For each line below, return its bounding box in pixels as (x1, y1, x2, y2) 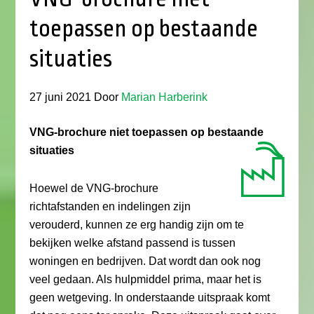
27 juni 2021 (29, 91, 92, 103)
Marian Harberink (121, 91, 208, 103)
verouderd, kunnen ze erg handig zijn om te (29, 219, 245, 231)
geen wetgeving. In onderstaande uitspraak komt (29, 292, 271, 303)
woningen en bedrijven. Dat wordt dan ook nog (29, 255, 261, 267)
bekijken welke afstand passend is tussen (29, 237, 236, 249)
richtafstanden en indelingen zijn (29, 200, 191, 212)
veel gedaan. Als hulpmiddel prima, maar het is (29, 273, 262, 285)
